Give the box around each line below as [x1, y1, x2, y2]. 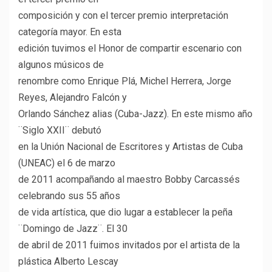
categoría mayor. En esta [18, 26, 121, 38]
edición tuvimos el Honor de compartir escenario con [18, 42, 242, 55]
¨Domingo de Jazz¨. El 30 [18, 223, 127, 235]
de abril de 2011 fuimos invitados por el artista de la [18, 239, 240, 251]
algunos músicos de [18, 59, 104, 71]
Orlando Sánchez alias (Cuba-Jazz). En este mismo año [18, 108, 253, 120]
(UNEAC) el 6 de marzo [18, 157, 115, 169]
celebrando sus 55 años [18, 190, 120, 202]
